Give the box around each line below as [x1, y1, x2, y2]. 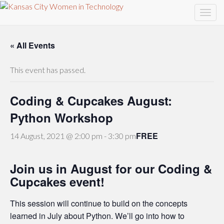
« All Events [10, 39, 55, 51]
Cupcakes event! [10, 173, 104, 190]
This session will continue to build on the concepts [10, 197, 187, 209]
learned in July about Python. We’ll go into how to [10, 210, 184, 221]
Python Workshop [10, 109, 113, 126]
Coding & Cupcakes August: [10, 92, 172, 109]
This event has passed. [10, 65, 85, 74]
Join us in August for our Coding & [10, 160, 212, 177]
